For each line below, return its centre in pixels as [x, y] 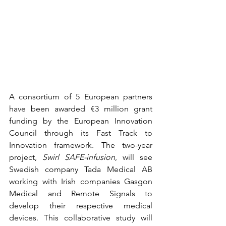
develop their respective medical [81, 206]
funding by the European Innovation [81, 121]
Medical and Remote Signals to [81, 194]
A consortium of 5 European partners [81, 97]
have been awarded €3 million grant [81, 109]
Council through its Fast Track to [81, 133]
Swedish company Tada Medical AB [81, 169]
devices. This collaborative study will [81, 218]
